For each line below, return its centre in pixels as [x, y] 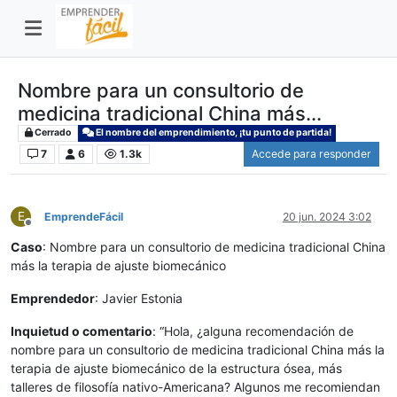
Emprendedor [53, 299]
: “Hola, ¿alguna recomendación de [253, 331]
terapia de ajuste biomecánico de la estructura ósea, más [176, 369]
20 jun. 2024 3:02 [327, 217]
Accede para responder [311, 154]
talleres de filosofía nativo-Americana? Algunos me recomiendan [195, 387]
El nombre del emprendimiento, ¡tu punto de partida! [212, 133]
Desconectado [64, 230]
